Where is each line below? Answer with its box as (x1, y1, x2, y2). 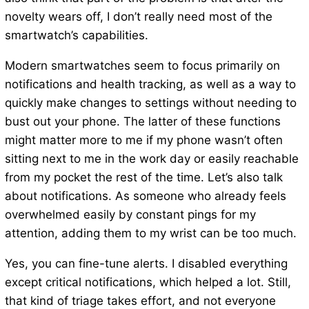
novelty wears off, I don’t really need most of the (4, 10, 272, 24)
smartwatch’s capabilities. (4, 28, 148, 43)
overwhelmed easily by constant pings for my (4, 208, 256, 222)
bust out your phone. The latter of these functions (4, 114, 281, 129)
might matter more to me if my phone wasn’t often (4, 133, 283, 148)
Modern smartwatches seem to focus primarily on (4, 59, 280, 73)
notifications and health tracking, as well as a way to (4, 77, 296, 92)
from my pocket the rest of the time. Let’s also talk (4, 170, 283, 185)
